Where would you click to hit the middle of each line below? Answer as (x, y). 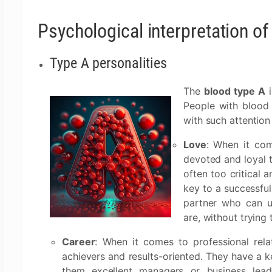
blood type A (235, 91)
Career (79, 242)
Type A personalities (108, 63)
